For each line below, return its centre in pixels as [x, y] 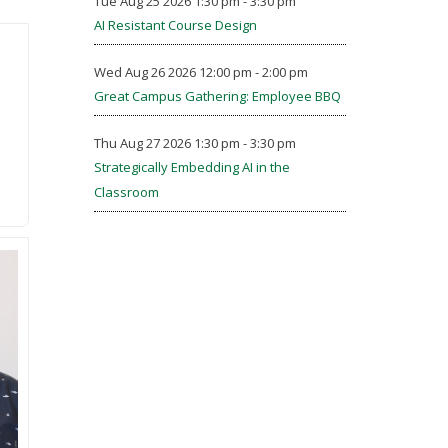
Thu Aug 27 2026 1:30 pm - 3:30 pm [194, 143]
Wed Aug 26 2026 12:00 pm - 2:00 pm [200, 72]
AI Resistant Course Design [175, 25]
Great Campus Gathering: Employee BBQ [217, 96]
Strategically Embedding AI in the [191, 167]
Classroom [126, 192]
